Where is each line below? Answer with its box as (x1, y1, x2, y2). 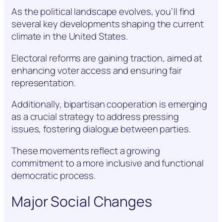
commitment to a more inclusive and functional (11, 156, 204, 169)
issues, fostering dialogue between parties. (11, 122, 191, 136)
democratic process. (11, 168, 96, 182)
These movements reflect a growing (11, 144, 160, 157)
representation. (11, 76, 76, 89)
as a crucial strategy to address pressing (11, 110, 179, 123)
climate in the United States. (11, 30, 128, 43)
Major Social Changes (11, 191, 152, 211)
